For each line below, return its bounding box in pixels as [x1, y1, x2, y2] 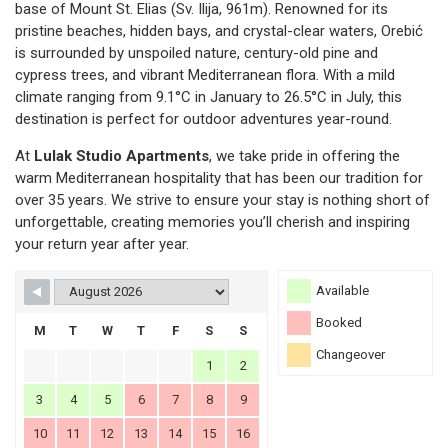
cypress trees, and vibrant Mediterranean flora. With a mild [15, 65, 395, 84]
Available [316, 282, 369, 298]
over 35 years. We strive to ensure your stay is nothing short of [15, 190, 430, 209]
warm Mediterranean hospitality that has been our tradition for [15, 168, 423, 187]
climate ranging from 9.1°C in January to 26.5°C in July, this [15, 87, 402, 106]
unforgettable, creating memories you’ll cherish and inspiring [15, 212, 410, 231]
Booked [316, 314, 362, 330]
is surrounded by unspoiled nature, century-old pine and [15, 43, 378, 62]
